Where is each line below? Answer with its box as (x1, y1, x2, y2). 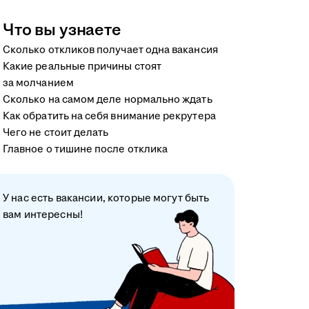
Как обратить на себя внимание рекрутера (3, 108, 216, 123)
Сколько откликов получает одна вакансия (3, 42, 218, 57)
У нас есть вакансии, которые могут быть (3, 190, 210, 206)
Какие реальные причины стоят (3, 59, 161, 74)
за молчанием (3, 75, 74, 90)
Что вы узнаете (3, 18, 121, 42)
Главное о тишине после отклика (3, 141, 168, 157)
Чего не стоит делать (3, 125, 109, 140)
